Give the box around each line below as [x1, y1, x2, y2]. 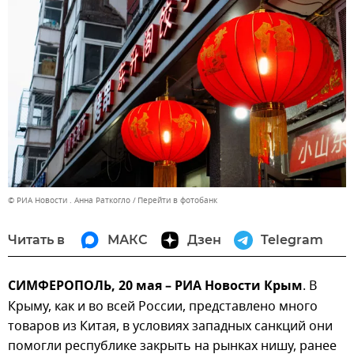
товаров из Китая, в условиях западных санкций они [8, 316, 333, 336]
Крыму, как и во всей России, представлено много [8, 296, 318, 316]
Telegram [261, 232, 323, 247]
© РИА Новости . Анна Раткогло [8, 194, 130, 206]
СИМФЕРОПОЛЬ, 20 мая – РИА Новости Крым [8, 276, 303, 297]
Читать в [8, 232, 65, 247]
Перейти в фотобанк [137, 194, 217, 206]
